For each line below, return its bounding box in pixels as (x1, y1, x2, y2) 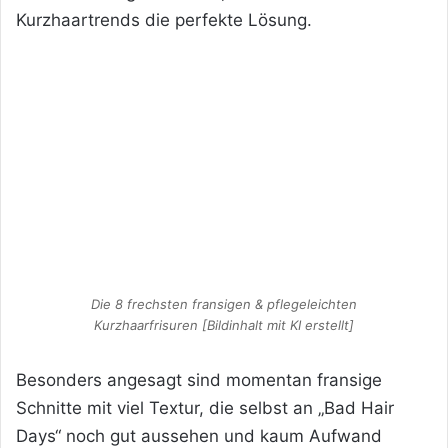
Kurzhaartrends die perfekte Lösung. (16, 10, 312, 30)
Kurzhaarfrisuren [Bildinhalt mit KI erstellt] (94, 316, 354, 333)
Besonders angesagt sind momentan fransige (16, 369, 382, 390)
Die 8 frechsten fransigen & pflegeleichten (91, 295, 357, 312)
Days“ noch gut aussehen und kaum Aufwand (16, 425, 382, 446)
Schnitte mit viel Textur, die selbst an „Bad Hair (16, 397, 394, 418)
